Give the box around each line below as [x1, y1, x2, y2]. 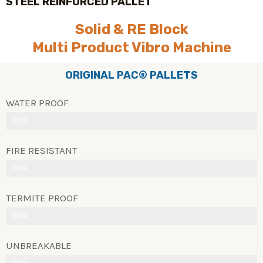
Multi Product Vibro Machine [32, 39, 231, 56]
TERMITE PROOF [6, 191, 78, 204]
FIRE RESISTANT [6, 144, 77, 156]
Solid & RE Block [75, 21, 188, 38]
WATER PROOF [6, 96, 69, 109]
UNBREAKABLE [6, 239, 72, 251]
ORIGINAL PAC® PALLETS [65, 68, 198, 82]
